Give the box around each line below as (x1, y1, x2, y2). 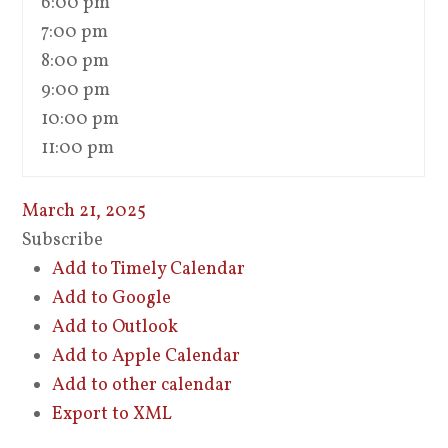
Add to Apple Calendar (52, 344, 241, 369)
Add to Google (52, 286, 172, 311)
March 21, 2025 (22, 199, 147, 224)
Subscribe (22, 228, 104, 253)
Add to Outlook (52, 315, 179, 340)
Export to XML (52, 402, 173, 427)
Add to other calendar (52, 373, 233, 398)
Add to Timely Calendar (52, 257, 246, 282)
